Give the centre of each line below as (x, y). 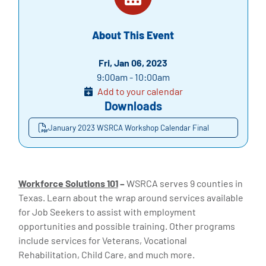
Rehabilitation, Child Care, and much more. (106, 254)
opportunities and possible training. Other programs (126, 226)
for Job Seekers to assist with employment (107, 212)
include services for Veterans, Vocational (102, 240)
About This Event (133, 35)
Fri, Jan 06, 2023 (133, 63)
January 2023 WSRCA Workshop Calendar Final (128, 127)
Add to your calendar (140, 91)
